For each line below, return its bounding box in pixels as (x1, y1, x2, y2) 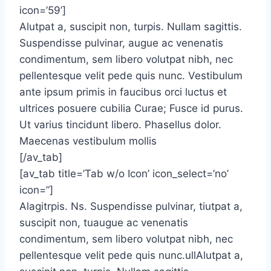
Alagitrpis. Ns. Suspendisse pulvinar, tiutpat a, (19, 200, 243, 212)
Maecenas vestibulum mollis (19, 135, 157, 147)
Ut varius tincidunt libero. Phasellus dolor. (19, 119, 221, 131)
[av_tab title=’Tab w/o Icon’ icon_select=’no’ (19, 168, 229, 180)
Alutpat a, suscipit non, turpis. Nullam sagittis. (19, 21, 242, 33)
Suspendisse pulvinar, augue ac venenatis (19, 37, 223, 49)
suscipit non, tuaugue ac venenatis (19, 217, 188, 229)
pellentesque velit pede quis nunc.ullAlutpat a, (19, 249, 243, 261)
